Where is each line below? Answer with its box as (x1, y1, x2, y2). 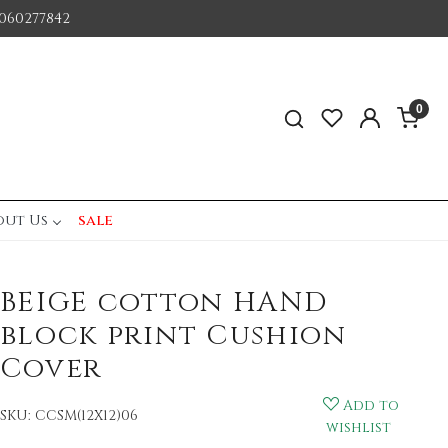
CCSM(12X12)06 (34, 406, 138, 426)
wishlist (326, 418, 392, 438)
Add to (343, 396, 400, 416)
